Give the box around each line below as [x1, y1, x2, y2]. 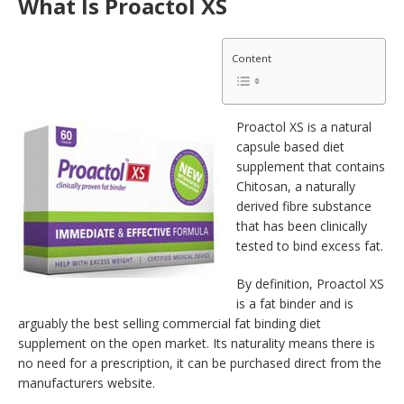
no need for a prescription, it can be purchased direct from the [18, 354, 381, 372]
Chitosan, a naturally [236, 178, 355, 196]
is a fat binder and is [236, 295, 353, 313]
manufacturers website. [18, 374, 155, 392]
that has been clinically [236, 217, 367, 235]
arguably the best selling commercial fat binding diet [18, 315, 321, 333]
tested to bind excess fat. [236, 237, 383, 255]
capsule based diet [236, 138, 344, 156]
